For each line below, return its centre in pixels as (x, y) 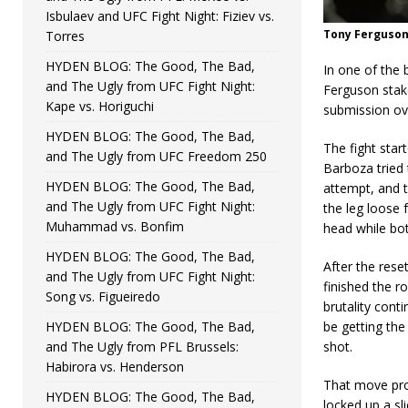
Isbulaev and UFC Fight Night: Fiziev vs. (160, 15)
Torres (65, 36)
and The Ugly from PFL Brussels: (142, 346)
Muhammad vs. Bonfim (115, 226)
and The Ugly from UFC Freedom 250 (156, 156)
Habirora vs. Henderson (115, 366)
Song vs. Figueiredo (103, 296)
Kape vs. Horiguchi (100, 106)
